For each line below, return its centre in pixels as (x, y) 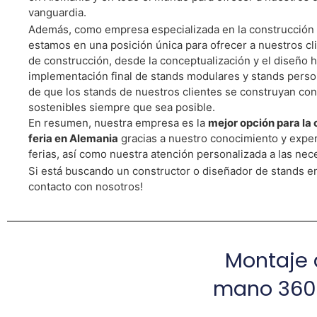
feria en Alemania (73, 138)
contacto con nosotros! (86, 186)
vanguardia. (57, 12)
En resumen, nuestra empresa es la (118, 123)
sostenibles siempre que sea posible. (122, 107)
